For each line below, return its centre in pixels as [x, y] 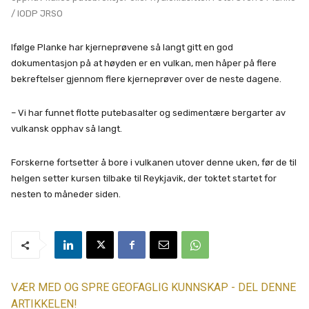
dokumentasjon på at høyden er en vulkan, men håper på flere [144, 63]
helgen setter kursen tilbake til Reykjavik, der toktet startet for [144, 178]
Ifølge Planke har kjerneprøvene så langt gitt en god [122, 47]
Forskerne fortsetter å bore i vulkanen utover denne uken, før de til [154, 162]
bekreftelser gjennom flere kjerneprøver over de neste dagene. [146, 79]
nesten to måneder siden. [66, 194]
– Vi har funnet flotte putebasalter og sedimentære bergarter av [148, 113]
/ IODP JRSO [37, 13]
